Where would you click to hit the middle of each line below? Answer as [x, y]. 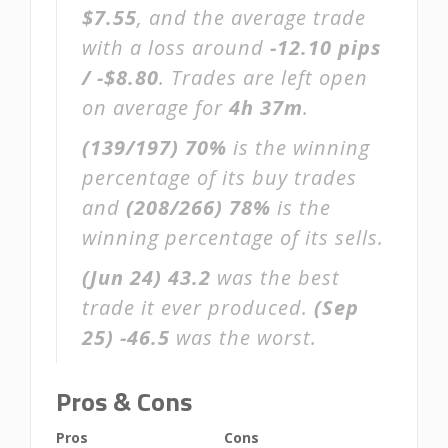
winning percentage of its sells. [233, 237]
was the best [275, 277]
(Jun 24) [122, 277]
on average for [155, 107]
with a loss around [176, 47]
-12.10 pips [325, 47]
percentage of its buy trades [219, 177]
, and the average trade [251, 17]
